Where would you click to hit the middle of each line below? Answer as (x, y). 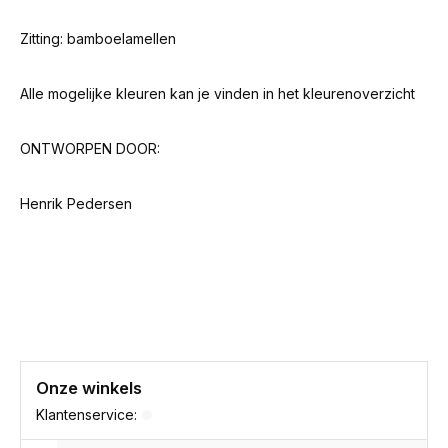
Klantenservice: (86, 414)
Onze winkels (89, 388)
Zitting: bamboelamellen (98, 38)
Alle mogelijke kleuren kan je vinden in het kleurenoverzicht (217, 93)
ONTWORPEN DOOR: (90, 148)
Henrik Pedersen (76, 203)
